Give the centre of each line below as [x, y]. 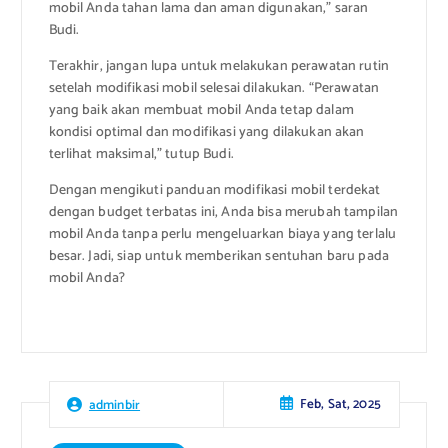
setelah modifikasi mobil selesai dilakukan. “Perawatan [214, 88]
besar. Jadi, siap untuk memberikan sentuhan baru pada [218, 256]
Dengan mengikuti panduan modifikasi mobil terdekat [214, 190]
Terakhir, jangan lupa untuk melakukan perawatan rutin [218, 66]
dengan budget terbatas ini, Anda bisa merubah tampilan [223, 212]
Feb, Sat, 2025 [340, 404]
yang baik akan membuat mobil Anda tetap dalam [201, 110]
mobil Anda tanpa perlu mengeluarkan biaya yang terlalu [222, 234]
